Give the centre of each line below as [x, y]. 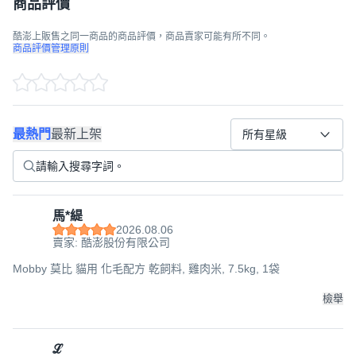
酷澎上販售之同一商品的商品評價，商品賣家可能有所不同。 [141, 37]
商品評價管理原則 [51, 48]
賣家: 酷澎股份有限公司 [111, 242]
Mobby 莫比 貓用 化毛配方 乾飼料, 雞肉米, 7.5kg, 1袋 [146, 269]
